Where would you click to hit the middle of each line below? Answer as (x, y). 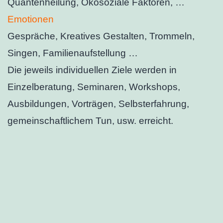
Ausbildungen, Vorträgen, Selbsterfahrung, (98, 104)
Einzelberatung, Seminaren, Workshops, (94, 87)
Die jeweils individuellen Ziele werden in (92, 70)
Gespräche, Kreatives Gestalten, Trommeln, (101, 36)
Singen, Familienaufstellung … (73, 53)
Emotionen (31, 19)
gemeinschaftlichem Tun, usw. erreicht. (90, 120)
